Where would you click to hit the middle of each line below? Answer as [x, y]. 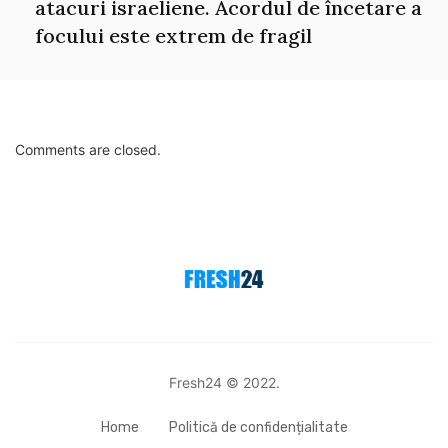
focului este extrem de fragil [173, 36]
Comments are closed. [88, 150]
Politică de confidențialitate [258, 428]
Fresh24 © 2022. [224, 383]
